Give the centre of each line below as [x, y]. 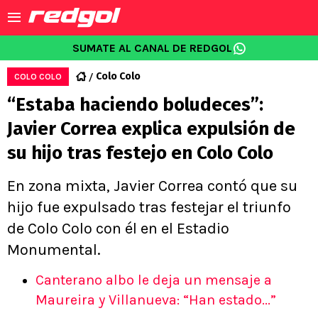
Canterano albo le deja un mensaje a [154, 280]
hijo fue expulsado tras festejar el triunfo [149, 207]
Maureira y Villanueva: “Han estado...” [156, 300]
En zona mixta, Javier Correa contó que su [152, 186]
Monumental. [54, 250]
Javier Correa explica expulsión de [151, 129]
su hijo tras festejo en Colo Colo [140, 153]
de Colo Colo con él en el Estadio [118, 229]
